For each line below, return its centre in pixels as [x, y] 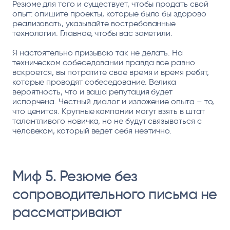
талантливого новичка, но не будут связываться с [107, 121]
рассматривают [67, 212]
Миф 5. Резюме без [75, 176]
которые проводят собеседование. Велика [94, 82]
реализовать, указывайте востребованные [94, 23]
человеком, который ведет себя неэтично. [92, 131]
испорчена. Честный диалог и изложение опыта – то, [113, 101]
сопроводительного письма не [114, 194]
